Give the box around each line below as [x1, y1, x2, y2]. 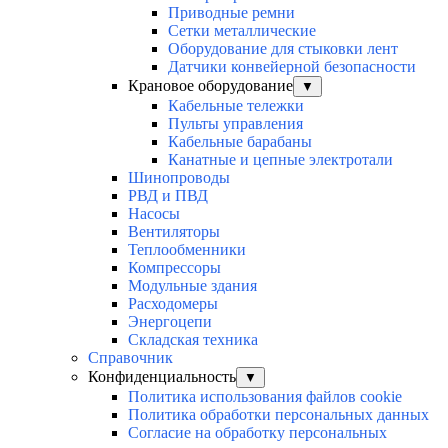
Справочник [88, 349, 173, 367]
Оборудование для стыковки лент [168, 40, 398, 58]
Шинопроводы [128, 169, 230, 187]
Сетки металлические [168, 22, 316, 40]
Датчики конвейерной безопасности [168, 58, 416, 76]
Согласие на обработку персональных [128, 424, 387, 442]
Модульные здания [128, 277, 257, 295]
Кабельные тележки [168, 97, 304, 115]
